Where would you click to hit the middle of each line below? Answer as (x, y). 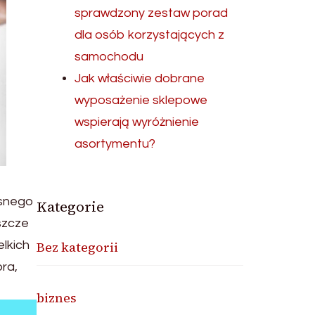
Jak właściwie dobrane (140, 78)
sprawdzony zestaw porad (152, 13)
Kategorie (71, 207)
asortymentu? (115, 144)
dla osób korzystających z (150, 35)
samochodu (109, 57)
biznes (57, 298)
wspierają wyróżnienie (137, 122)
